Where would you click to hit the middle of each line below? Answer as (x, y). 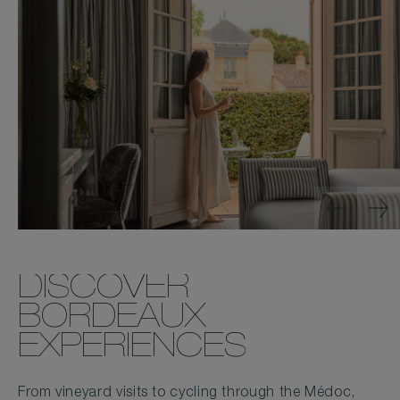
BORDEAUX (112, 319)
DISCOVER (104, 290)
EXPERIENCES (132, 349)
